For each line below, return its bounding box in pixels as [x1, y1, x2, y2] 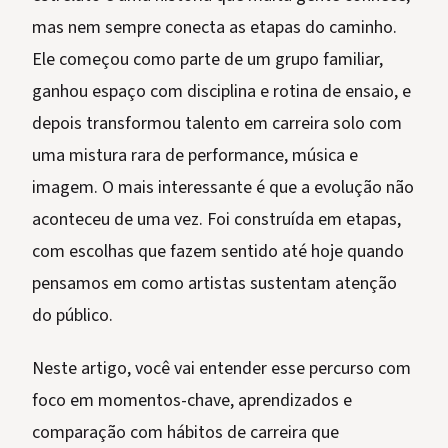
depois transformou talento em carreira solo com [32, 111, 402, 137]
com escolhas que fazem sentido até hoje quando [32, 239, 404, 265]
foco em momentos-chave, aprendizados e [32, 388, 352, 414]
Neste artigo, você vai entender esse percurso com [32, 356, 411, 382]
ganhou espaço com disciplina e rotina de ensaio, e [32, 79, 411, 105]
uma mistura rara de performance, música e [32, 143, 358, 169]
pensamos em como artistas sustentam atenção [32, 271, 397, 297]
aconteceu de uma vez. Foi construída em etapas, [32, 207, 401, 233]
